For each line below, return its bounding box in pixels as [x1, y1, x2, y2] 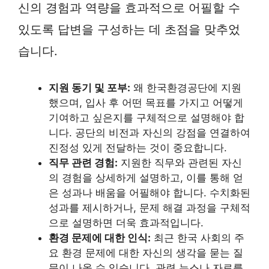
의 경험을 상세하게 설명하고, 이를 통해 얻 [49, 172, 243, 184]
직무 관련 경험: [49, 157, 118, 169]
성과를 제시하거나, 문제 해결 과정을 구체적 [49, 202, 250, 214]
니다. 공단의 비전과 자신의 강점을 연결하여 [49, 127, 250, 139]
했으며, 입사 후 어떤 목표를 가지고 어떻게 [49, 97, 243, 109]
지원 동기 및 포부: [49, 82, 130, 94]
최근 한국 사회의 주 [151, 232, 244, 244]
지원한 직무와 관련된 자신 [118, 157, 242, 169]
